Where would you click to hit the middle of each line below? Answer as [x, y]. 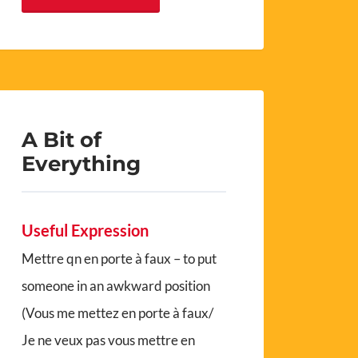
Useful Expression [86, 231]
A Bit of [62, 140]
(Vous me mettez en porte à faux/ [122, 313]
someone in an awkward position [116, 286]
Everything [82, 164]
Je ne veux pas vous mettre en [109, 340]
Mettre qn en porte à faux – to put [119, 259]
